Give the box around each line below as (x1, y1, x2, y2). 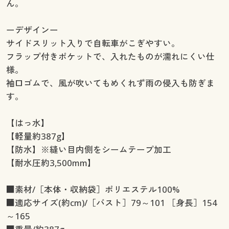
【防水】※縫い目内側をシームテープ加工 (6, 143, 171, 155)
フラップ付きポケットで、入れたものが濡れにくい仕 (6, 50, 215, 62)
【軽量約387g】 (6, 130, 70, 142)
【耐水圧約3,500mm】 (6, 156, 96, 169)
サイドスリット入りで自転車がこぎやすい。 (6, 37, 180, 49)
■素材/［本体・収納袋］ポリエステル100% (6, 183, 179, 195)
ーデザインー (6, 24, 58, 36)
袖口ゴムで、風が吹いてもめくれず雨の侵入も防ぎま (6, 77, 215, 89)
